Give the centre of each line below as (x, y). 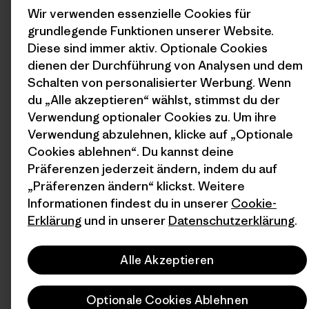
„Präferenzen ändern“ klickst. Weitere (136, 186)
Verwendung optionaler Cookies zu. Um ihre (152, 117)
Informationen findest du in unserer (129, 203)
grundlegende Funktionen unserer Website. (151, 31)
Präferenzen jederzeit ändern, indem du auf (152, 169)
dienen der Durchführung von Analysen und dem (165, 65)
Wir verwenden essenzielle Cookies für (139, 13)
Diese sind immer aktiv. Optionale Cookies (148, 48)
